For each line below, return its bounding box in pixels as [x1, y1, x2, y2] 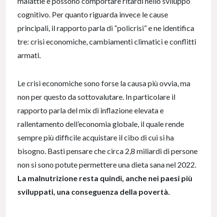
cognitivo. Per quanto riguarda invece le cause [17, 10, 168, 19]
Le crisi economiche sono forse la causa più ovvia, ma [17, 78, 190, 88]
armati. [17, 50, 42, 60]
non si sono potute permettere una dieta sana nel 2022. [17, 160, 196, 170]
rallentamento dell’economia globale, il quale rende [17, 119, 184, 129]
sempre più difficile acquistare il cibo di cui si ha [17, 133, 174, 142]
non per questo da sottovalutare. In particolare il [17, 92, 175, 102]
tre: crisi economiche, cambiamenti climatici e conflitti [17, 37, 196, 46]
